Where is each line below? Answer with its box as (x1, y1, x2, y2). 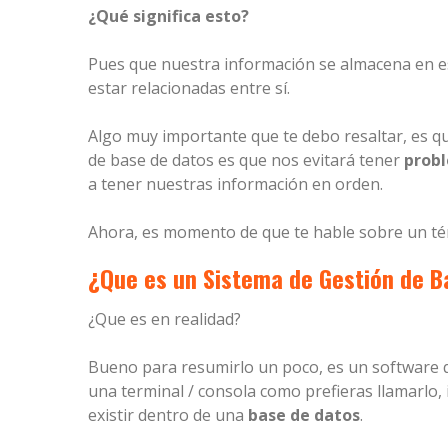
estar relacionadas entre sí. (88, 77, 290, 100)
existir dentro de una (88, 404, 248, 427)
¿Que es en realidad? (88, 308, 241, 331)
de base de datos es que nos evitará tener (88, 149, 404, 172)
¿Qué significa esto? (88, 5, 249, 28)
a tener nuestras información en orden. (88, 173, 383, 196)
